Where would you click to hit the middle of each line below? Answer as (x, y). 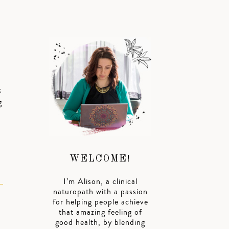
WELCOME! (100, 159)
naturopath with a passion (100, 192)
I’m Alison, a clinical (100, 182)
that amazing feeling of (100, 212)
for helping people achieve (100, 202)
